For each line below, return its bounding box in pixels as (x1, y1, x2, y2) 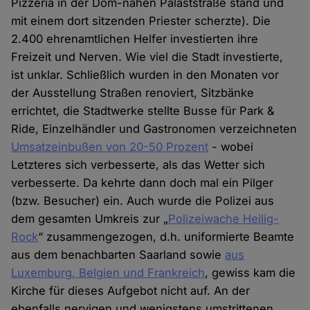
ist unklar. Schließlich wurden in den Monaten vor (11, 68, 280, 82)
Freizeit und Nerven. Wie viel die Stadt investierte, (11, 50, 284, 64)
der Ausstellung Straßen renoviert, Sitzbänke (11, 86, 255, 100)
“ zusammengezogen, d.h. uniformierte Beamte (38, 230, 295, 244)
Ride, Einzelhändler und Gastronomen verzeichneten (11, 122, 298, 136)
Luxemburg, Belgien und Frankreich (11, 266, 206, 280)
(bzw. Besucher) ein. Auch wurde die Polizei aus (11, 194, 275, 208)
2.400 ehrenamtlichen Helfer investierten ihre (11, 32, 259, 46)
